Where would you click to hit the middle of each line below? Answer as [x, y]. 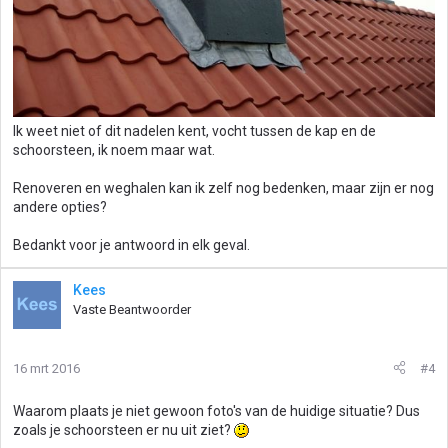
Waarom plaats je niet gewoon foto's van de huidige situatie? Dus [216, 410]
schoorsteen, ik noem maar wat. [114, 149]
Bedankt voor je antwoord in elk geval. [131, 244]
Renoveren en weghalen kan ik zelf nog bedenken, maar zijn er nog [223, 187]
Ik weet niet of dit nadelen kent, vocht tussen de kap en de [194, 130]
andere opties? [60, 206]
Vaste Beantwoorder [132, 309]
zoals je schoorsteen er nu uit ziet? [123, 429]
